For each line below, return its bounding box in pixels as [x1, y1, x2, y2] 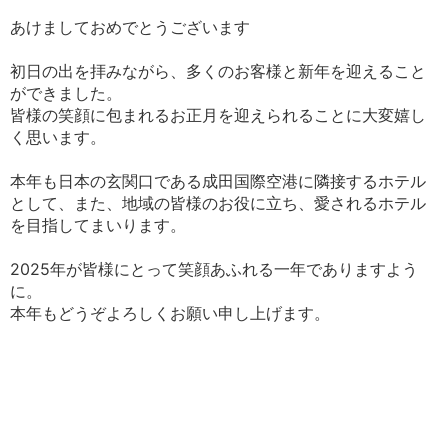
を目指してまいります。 [10, 215, 186, 236]
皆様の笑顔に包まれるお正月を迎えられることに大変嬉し [10, 105, 426, 126]
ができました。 [10, 83, 122, 104]
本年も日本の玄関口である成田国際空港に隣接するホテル [10, 171, 426, 192]
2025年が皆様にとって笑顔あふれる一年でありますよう [10, 259, 418, 280]
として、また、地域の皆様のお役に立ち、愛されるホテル [10, 193, 426, 214]
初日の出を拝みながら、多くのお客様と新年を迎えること [10, 61, 426, 82]
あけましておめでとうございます [10, 17, 250, 38]
